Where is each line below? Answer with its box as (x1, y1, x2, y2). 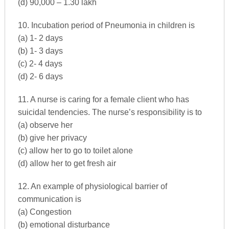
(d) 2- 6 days (17, 72, 63, 81)
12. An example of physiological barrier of (17, 181, 167, 191)
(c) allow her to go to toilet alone (17, 146, 133, 155)
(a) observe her (17, 120, 73, 129)
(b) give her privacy (17, 133, 87, 142)
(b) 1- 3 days (17, 46, 63, 55)
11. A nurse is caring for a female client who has (17, 95, 189, 104)
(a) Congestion (17, 207, 72, 216)
